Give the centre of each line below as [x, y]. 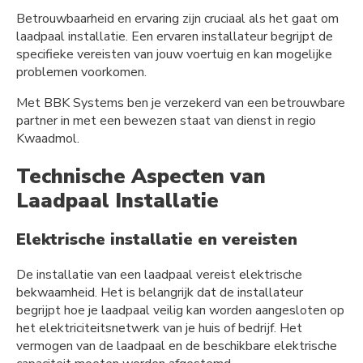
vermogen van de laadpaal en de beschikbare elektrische [177, 346]
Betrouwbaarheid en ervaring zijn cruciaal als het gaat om [177, 19]
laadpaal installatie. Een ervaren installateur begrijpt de [175, 37]
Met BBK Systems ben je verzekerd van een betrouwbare [181, 103]
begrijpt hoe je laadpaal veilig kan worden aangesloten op [180, 310]
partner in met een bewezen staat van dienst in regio [166, 121]
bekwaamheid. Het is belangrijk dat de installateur [160, 292]
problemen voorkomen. [81, 73]
